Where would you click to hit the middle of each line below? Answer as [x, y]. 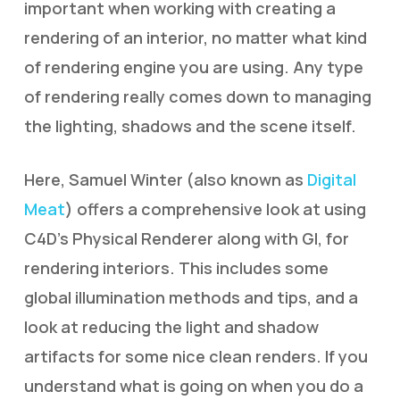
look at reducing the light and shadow [171, 327]
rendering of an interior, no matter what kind [195, 37]
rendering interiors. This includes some [176, 268]
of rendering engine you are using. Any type [193, 67]
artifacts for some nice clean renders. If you [196, 356]
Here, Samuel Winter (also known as [165, 179]
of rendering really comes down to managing [197, 96]
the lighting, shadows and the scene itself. [190, 126]
